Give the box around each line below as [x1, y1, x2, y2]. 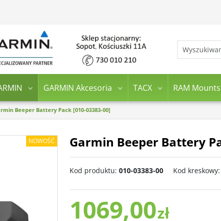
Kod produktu [70, 166, 115, 175]
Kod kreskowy [173, 166, 218, 175]
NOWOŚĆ [29, 137, 55, 145]
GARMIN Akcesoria [43, 82, 112, 93]
